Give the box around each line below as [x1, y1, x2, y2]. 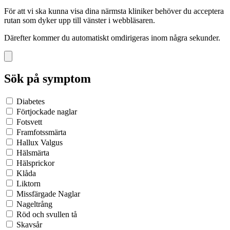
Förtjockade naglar [14, 107, 77, 117]
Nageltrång [14, 200, 52, 209]
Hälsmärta [14, 148, 49, 158]
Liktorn [14, 179, 41, 188]
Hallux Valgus [14, 138, 63, 147]
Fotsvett [14, 118, 42, 127]
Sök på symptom [4, 72, 91, 86]
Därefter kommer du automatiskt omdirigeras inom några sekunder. [4, 33, 220, 43]
